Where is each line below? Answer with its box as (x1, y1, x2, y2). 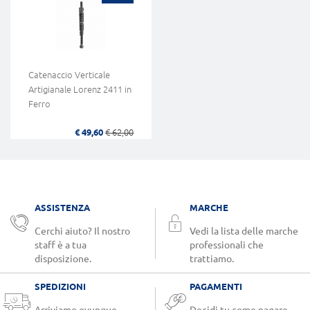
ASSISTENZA (35, 202, 90, 212)
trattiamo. (190, 253, 234, 264)
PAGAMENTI (190, 281, 242, 291)
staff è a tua (35, 239, 86, 250)
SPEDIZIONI (35, 281, 86, 291)
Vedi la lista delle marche (190, 225, 298, 237)
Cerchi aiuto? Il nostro (35, 225, 130, 237)
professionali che (190, 239, 264, 250)
